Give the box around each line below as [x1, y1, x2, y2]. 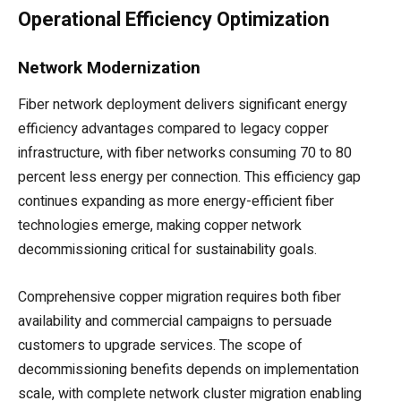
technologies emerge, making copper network [18, 215, 302, 237]
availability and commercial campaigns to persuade [18, 311, 332, 333]
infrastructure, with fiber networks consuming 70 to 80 [18, 142, 352, 165]
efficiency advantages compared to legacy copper [18, 118, 328, 141]
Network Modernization [18, 57, 200, 79]
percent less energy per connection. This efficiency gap [18, 166, 361, 189]
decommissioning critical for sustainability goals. [18, 239, 317, 261]
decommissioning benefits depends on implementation [18, 359, 359, 381]
